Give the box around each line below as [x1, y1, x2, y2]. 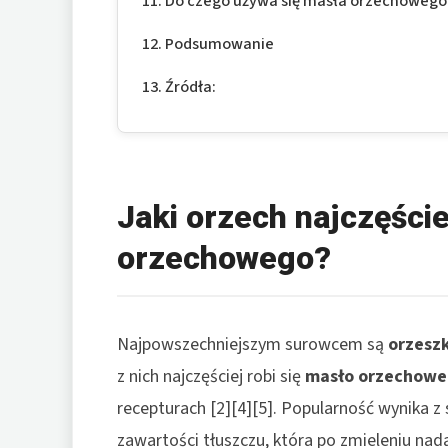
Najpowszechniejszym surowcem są [117, 331, 388, 357]
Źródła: [165, 74, 217, 98]
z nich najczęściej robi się [117, 363, 305, 389]
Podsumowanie [165, 31, 275, 55]
